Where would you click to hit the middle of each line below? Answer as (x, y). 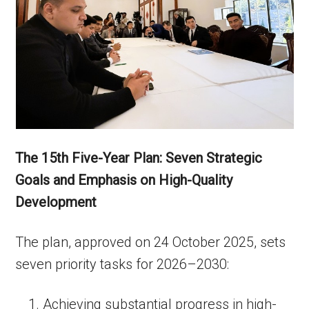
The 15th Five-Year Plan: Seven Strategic (139, 158)
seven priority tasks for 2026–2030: (122, 264)
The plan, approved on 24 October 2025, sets (151, 242)
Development (56, 202)
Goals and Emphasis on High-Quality (124, 180)
